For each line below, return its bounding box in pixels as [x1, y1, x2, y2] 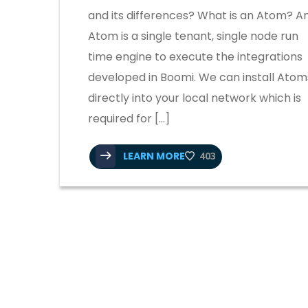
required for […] [88, 110, 170, 126]
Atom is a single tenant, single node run [88, 27, 298, 44]
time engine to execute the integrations [88, 48, 302, 65]
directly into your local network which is [88, 89, 301, 106]
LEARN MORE [121, 148, 185, 163]
